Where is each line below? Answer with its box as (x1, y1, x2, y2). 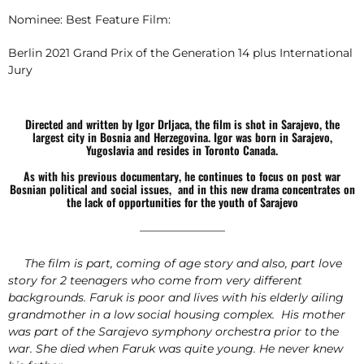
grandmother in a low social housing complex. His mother (8, 306, 345, 322)
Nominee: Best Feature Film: (8, 11, 171, 27)
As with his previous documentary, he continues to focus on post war (24, 167, 340, 184)
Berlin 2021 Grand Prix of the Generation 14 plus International (8, 45, 353, 60)
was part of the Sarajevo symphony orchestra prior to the (8, 323, 339, 339)
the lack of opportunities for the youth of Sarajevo (66, 193, 298, 210)
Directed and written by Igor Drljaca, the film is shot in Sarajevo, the (24, 115, 340, 132)
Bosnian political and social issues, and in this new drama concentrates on (9, 180, 355, 197)
